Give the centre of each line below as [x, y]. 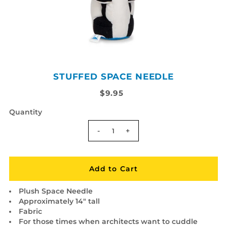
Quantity [25, 112]
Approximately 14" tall [59, 201]
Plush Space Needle [55, 191]
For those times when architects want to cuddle [108, 221]
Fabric [30, 211]
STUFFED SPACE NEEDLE [113, 76]
